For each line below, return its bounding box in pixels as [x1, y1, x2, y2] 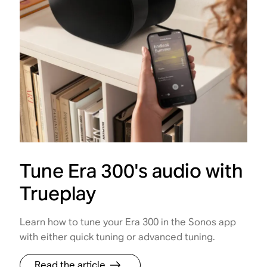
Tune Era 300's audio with [20, 158, 244, 183]
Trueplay [20, 181, 97, 206]
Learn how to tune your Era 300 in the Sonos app [20, 215, 237, 228]
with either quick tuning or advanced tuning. [20, 230, 216, 243]
